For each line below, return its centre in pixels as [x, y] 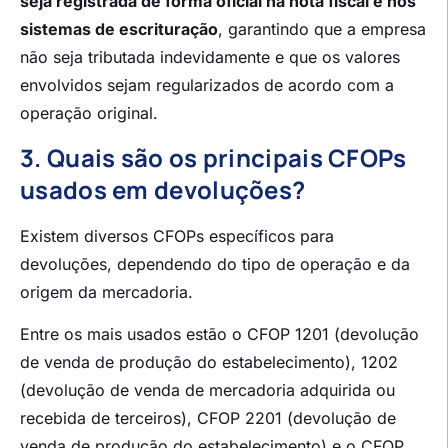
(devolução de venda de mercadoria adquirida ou [207, 390]
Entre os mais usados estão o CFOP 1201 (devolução [219, 334]
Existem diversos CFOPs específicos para [177, 235]
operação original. [89, 113]
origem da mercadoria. [106, 291]
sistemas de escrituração [119, 29]
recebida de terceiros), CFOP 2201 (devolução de [208, 418]
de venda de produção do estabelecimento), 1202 [209, 362]
